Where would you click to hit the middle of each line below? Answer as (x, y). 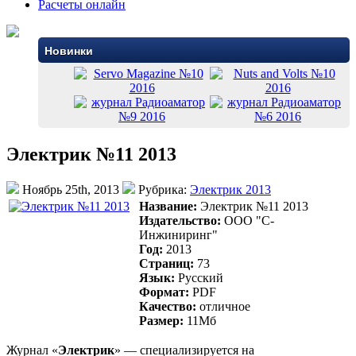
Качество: (168, 306)
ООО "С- (248, 220)
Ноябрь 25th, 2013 (71, 189)
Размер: (161, 320)
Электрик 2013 (230, 189)
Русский (199, 277)
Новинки (69, 51)
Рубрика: (163, 189)
